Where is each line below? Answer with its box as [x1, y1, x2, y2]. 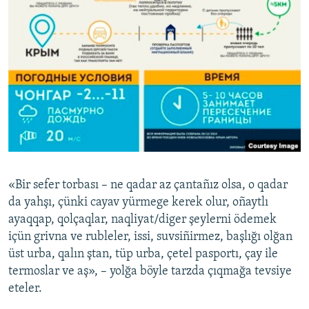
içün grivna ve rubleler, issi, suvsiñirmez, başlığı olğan [8, 230, 292, 243]
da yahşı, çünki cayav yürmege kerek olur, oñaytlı [8, 195, 268, 209]
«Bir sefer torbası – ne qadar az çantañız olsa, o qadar [8, 178, 288, 192]
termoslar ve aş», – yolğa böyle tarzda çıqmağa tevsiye [8, 264, 292, 278]
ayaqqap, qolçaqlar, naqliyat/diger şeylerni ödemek [8, 212, 277, 226]
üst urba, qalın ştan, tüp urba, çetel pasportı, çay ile [8, 247, 278, 261]
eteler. [8, 281, 42, 295]
